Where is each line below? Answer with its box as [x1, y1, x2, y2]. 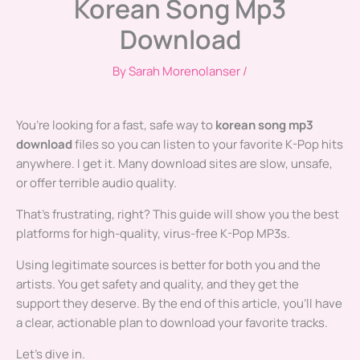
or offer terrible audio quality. [16, 174, 177, 192]
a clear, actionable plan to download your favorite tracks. [16, 314, 328, 332]
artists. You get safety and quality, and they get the [16, 276, 299, 293]
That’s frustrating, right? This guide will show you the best [16, 206, 339, 223]
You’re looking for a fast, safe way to [16, 117, 215, 134]
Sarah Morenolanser [129, 63, 243, 80]
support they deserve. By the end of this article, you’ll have [16, 295, 342, 313]
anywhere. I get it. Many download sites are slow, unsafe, [16, 155, 333, 173]
